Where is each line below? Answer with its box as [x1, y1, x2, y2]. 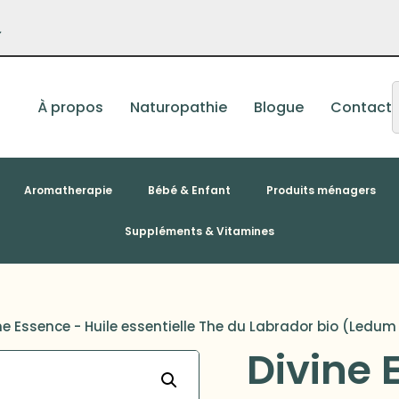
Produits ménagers [265, 182, 376, 198]
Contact [330, 96, 393, 118]
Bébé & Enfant [147, 182, 231, 198]
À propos [37, 96, 104, 118]
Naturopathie [130, 96, 228, 118]
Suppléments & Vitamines [125, 223, 274, 239]
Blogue [254, 96, 305, 118]
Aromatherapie [23, 182, 112, 198]
